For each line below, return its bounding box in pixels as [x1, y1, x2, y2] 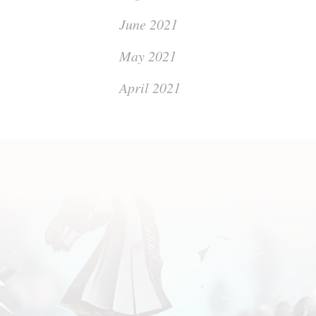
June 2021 [119, 15, 178, 33]
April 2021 [119, 78, 181, 97]
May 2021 [119, 47, 177, 65]
